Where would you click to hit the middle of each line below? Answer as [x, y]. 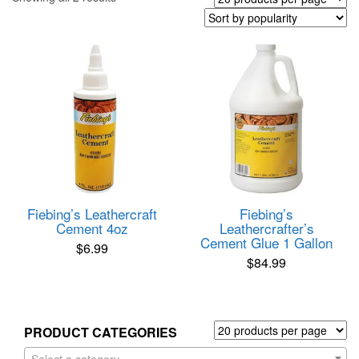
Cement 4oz [93, 228]
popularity [140, 28]
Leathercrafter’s [266, 228]
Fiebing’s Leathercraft [93, 213]
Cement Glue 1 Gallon [267, 242]
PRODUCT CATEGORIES [101, 332]
